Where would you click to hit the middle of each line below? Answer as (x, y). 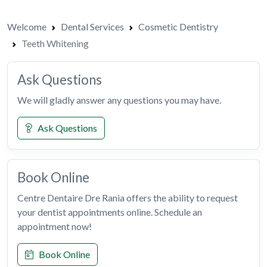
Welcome (27, 27)
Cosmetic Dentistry (178, 27)
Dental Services (92, 27)
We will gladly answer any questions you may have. (119, 100)
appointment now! (55, 226)
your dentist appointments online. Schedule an (110, 212)
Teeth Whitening (55, 44)
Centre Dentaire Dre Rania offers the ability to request (128, 198)
